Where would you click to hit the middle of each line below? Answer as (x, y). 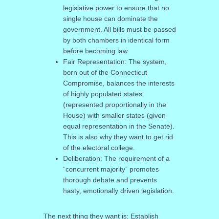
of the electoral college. (99, 148)
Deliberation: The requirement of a (116, 158)
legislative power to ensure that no (116, 8)
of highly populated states (102, 94)
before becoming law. (96, 51)
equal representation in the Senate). (119, 126)
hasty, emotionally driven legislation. (118, 191)
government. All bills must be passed (119, 29)
